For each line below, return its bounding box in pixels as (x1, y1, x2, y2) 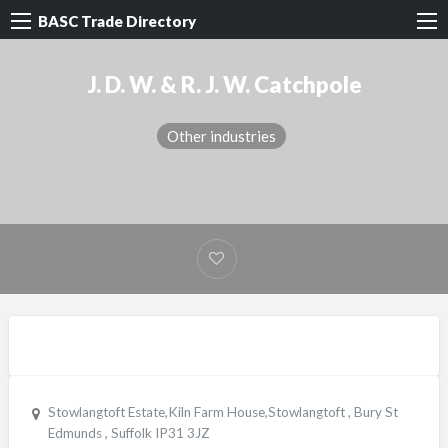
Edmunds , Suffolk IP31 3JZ (47, 425, 210, 442)
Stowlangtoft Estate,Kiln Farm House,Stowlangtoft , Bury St (47, 404, 398, 421)
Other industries (167, 126, 276, 145)
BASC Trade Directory (38, 11, 196, 30)
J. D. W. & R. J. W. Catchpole (86, 71, 362, 99)
